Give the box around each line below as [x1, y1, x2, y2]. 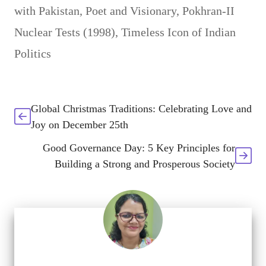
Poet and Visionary [85, 4, 176, 17]
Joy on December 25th [31, 118, 128, 131]
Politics [14, 46, 51, 60]
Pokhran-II [182, 4, 235, 17]
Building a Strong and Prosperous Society [55, 157, 235, 170]
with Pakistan [14, 4, 80, 17]
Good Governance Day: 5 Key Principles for [43, 141, 235, 154]
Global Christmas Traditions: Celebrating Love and [31, 102, 252, 115]
